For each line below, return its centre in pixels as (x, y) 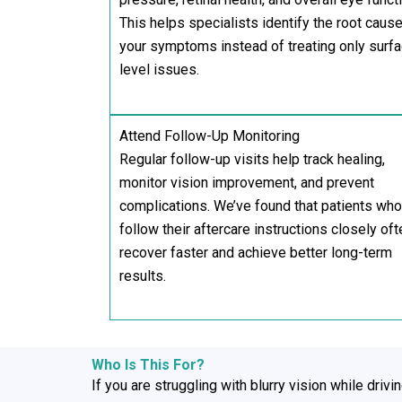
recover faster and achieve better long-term (256, 252)
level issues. (159, 69)
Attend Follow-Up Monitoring (210, 135)
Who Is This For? (148, 365)
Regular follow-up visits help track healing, (252, 159)
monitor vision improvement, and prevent (247, 182)
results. (143, 275)
